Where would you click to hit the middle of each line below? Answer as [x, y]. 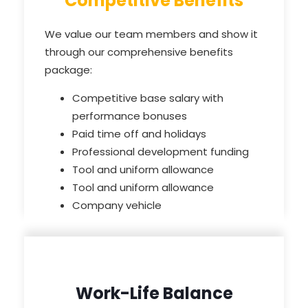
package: [68, 70]
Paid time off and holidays [139, 134]
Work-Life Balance [154, 294]
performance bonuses [130, 116]
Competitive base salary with [148, 98]
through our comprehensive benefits [139, 52]
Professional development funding [161, 152]
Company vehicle [117, 206]
